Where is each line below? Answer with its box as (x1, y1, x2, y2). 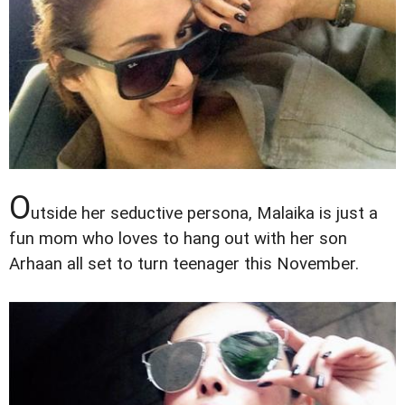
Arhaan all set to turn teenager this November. (9, 253, 359, 274)
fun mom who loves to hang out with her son (9, 228, 347, 249)
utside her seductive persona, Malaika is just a (31, 202, 378, 223)
